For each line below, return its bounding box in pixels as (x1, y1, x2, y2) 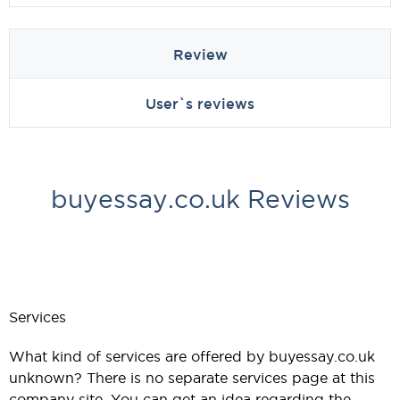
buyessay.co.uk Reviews (50, 186, 350, 212)
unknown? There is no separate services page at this (9, 370, 375, 386)
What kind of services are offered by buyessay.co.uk (9, 348, 375, 364)
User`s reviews (146, 96, 254, 112)
